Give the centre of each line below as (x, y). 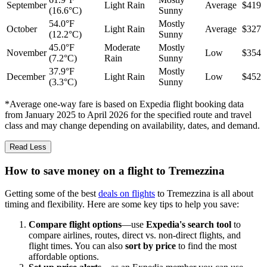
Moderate (122, 47)
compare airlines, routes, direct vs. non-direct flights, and (135, 235)
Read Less (28, 147)
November (27, 53)
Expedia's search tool (189, 225)
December (26, 77)
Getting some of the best (52, 194)
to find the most (206, 246)
